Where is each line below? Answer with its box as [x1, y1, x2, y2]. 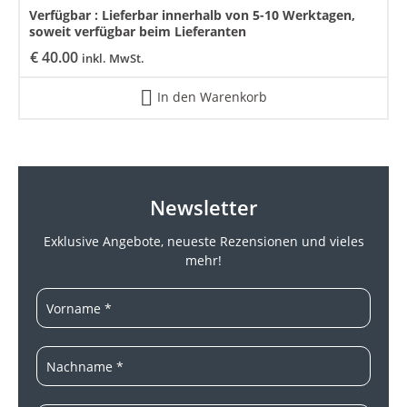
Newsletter [150, 194, 257, 222]
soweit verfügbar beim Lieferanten [29, 23, 246, 41]
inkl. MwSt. [82, 50, 144, 67]
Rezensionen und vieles [219, 233, 364, 251]
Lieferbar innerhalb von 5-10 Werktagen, [102, 6, 355, 25]
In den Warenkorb [157, 87, 267, 105]
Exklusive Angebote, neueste [43, 233, 220, 251]
